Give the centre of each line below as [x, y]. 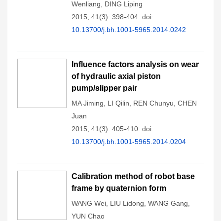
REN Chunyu [153, 103]
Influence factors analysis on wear [135, 64]
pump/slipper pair [104, 88]
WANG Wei [89, 203]
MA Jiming [88, 103]
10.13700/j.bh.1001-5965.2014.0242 [129, 30]
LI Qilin [118, 103]
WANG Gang [168, 203]
